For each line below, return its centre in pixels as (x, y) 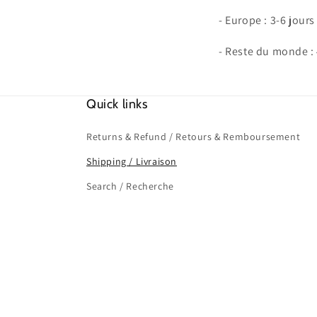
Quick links (117, 104)
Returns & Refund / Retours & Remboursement (194, 136)
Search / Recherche (130, 186)
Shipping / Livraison (132, 161)
